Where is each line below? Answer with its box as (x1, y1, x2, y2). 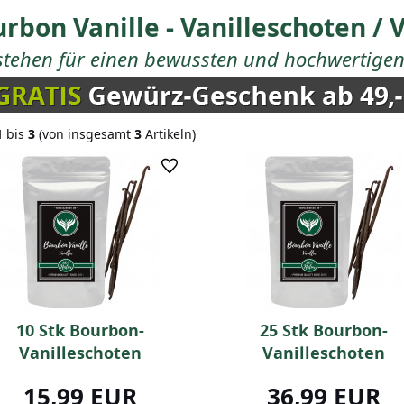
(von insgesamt (35, 125, 134, 142)
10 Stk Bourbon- (15, 319, 144, 342)
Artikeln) (142, 125, 196, 142)
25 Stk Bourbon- (259, 319, 388, 342)
